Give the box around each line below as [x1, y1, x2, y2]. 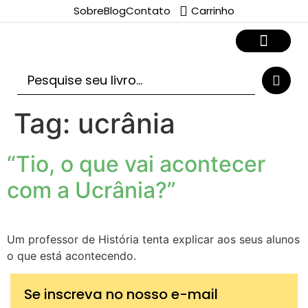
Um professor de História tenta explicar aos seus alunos [7, 232, 300, 246]
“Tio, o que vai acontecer [7, 151, 265, 177]
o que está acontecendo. [7, 249, 136, 263]
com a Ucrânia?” [7, 177, 176, 203]
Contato [126, 3, 170, 18]
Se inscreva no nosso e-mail [24, 285, 218, 305]
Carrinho [191, 3, 234, 18]
